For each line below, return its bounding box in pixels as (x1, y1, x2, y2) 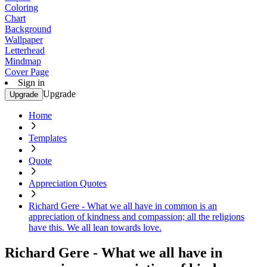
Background (5, 24, 51, 34)
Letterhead (5, 45, 45, 55)
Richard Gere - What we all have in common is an (29, 201, 217, 211)
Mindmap (5, 56, 41, 66)
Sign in (18, 77, 45, 88)
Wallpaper (5, 35, 43, 45)
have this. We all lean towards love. (29, 222, 162, 232)
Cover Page (5, 67, 49, 77)
